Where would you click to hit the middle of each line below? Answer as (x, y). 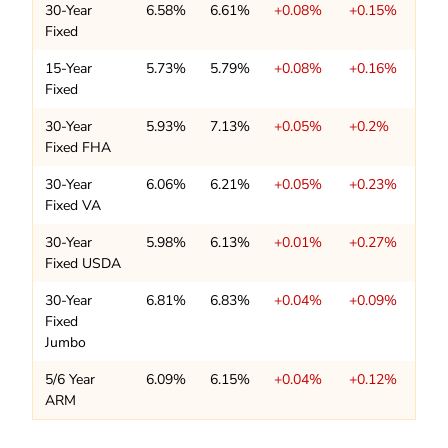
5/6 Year (70, 380)
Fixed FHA (78, 148)
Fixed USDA (83, 264)
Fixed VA (73, 206)
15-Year (68, 69)
